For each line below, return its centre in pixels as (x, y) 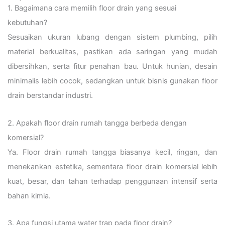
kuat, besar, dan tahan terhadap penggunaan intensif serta (113, 181)
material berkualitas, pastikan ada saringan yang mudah (113, 52)
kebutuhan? (27, 23)
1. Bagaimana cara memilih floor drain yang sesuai (92, 8)
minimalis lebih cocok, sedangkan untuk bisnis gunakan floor (113, 81)
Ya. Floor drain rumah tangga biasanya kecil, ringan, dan (113, 152)
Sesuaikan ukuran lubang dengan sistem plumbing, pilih (113, 37)
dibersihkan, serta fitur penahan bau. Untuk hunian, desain (113, 67)
